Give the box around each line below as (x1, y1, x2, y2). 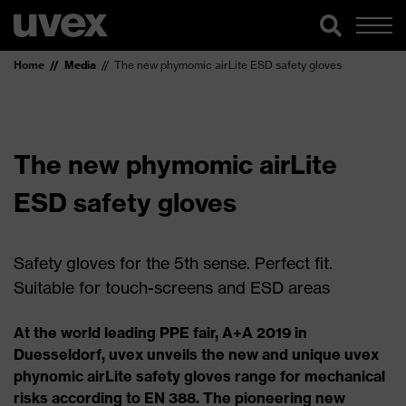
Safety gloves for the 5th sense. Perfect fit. (14, 253, 333, 273)
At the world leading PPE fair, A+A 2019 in (14, 324, 307, 342)
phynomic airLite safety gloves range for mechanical (14, 367, 385, 385)
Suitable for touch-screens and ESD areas (14, 277, 330, 297)
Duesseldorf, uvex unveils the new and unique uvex (14, 345, 379, 363)
